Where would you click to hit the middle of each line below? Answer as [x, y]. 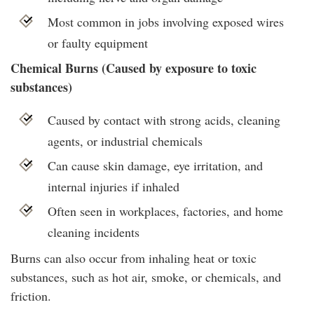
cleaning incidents [93, 232]
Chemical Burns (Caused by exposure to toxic [134, 68]
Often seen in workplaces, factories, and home [165, 211]
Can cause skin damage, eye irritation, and [155, 166]
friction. [31, 295]
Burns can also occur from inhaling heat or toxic [134, 258]
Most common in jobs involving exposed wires [165, 21]
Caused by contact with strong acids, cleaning [164, 120]
